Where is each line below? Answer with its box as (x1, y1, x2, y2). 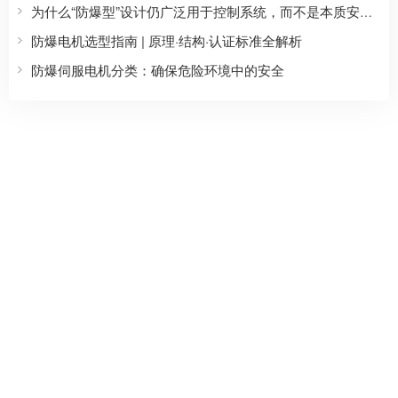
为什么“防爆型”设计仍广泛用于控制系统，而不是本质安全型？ (360, 3, 372, 21)
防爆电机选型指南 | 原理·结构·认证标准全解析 (31, 31, 302, 51)
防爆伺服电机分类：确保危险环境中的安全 (31, 60, 284, 80)
